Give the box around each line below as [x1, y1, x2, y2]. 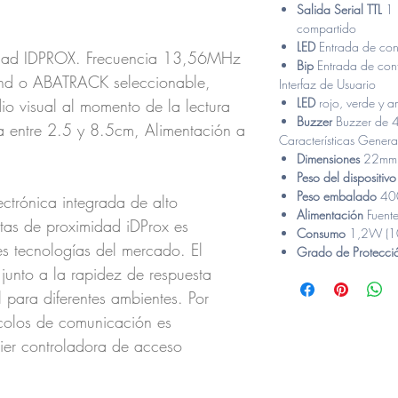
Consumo [297, 225, 349, 243]
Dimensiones [297, 150, 363, 168]
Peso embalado [297, 187, 380, 205]
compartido [297, 20, 356, 37]
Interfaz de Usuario [279, 76, 376, 93]
